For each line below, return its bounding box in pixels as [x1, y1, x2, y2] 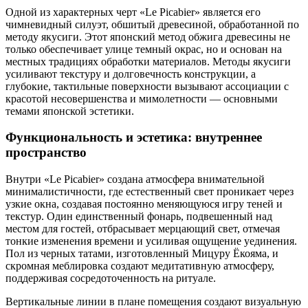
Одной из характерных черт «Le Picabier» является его [5, 5, 261, 18]
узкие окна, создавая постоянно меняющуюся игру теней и [5, 198, 283, 210]
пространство [5, 145, 87, 160]
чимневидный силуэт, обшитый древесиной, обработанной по [5, 18, 299, 30]
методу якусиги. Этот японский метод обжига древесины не [5, 30, 290, 43]
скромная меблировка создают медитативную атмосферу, [5, 260, 274, 272]
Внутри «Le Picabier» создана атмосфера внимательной [5, 173, 265, 186]
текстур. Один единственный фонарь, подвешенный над [5, 210, 272, 223]
